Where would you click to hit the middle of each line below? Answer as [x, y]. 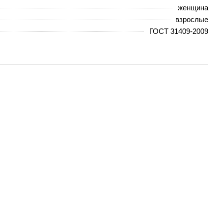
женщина [193, 7]
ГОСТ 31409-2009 [179, 31]
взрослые [192, 19]
